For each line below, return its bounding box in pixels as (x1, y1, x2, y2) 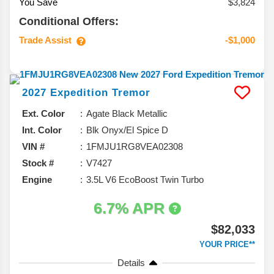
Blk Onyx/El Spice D (86, 125, 168, 136)
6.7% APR (93, 199, 169, 217)
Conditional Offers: (19, 15, 119, 28)
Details (117, 257, 145, 268)
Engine (22, 174, 52, 185)
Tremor (112, 87, 150, 99)
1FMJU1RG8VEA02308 (86, 141, 183, 152)
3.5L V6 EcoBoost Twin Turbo (86, 174, 204, 185)
